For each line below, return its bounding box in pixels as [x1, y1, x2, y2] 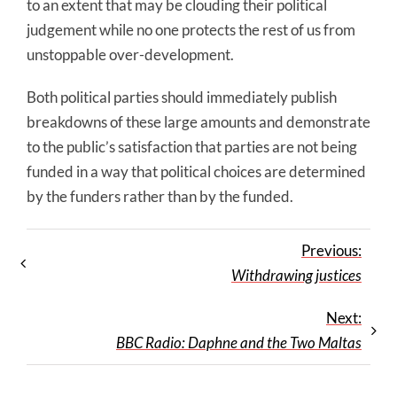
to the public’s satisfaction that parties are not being [27, 137, 357, 157]
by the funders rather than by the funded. [27, 187, 293, 206]
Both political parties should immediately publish [27, 88, 337, 107]
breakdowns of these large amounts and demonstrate [27, 113, 370, 132]
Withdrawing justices [231, 266, 362, 285]
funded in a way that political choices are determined [27, 162, 366, 182]
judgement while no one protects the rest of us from [27, 20, 355, 40]
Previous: [301, 241, 362, 261]
